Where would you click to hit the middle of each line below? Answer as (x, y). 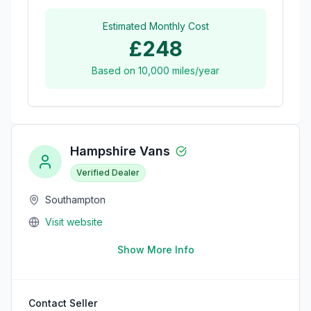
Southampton (75, 199)
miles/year (194, 70)
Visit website (74, 221)
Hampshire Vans (120, 151)
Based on (115, 70)
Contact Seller (63, 303)
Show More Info (155, 249)
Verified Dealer (108, 172)
